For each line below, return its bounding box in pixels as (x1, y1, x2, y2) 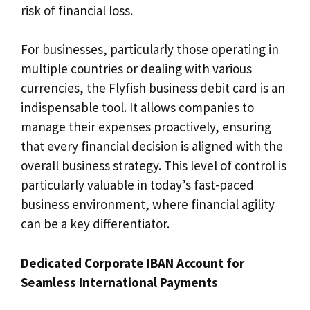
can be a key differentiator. (21, 215, 170, 232)
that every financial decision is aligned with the (21, 138, 283, 155)
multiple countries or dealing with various (21, 60, 252, 77)
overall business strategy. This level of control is (21, 157, 286, 174)
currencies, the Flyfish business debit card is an (21, 80, 285, 97)
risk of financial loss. (21, 1, 133, 19)
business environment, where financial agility (21, 196, 275, 213)
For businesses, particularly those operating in (21, 41, 279, 58)
